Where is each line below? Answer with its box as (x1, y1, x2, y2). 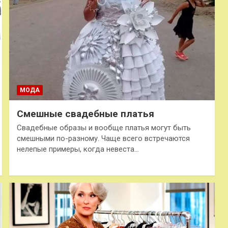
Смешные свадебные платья (16, 107, 154, 120)
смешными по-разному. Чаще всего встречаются (16, 133, 190, 143)
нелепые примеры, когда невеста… (16, 144, 139, 154)
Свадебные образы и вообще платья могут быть (16, 123, 191, 132)
